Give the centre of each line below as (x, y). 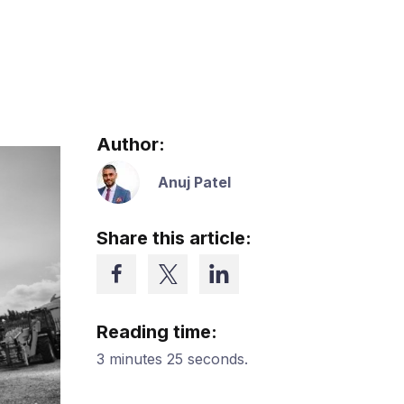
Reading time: (157, 332)
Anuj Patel (195, 182)
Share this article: (174, 238)
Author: (131, 144)
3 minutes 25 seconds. (173, 359)
